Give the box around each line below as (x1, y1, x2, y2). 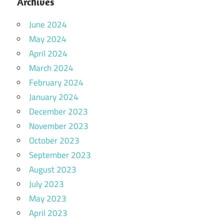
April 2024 (29, 46, 67, 60)
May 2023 (29, 191, 66, 205)
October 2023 (29, 133, 79, 147)
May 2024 (29, 32, 66, 45)
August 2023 (29, 162, 76, 176)
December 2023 (29, 104, 88, 118)
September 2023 (29, 148, 91, 161)
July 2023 (29, 177, 64, 190)
